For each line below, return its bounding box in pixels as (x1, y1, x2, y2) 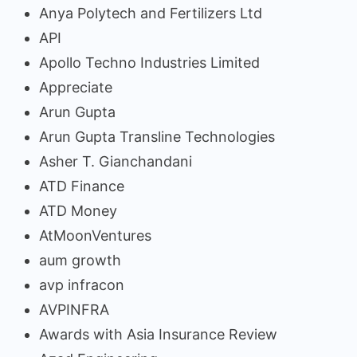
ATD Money (39, 202, 117, 219)
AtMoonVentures (39, 226, 151, 244)
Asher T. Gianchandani (39, 152, 192, 170)
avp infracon (39, 276, 124, 293)
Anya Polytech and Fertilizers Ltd (39, 4, 262, 22)
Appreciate (39, 78, 112, 96)
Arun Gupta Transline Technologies (39, 127, 275, 145)
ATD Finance (39, 177, 124, 194)
